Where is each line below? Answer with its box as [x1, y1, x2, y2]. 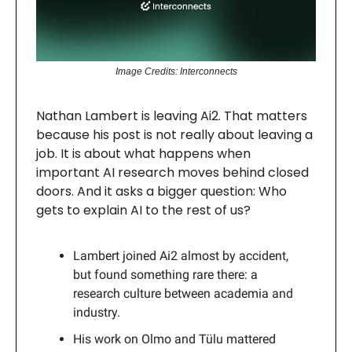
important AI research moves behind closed [36, 163, 309, 181]
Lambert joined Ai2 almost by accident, [73, 247, 288, 263]
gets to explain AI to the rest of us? [36, 200, 251, 219]
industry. [73, 304, 120, 320]
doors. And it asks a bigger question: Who [36, 181, 287, 200]
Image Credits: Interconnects [115, 65, 237, 77]
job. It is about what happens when [36, 144, 251, 163]
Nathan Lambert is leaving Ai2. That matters [36, 106, 307, 125]
